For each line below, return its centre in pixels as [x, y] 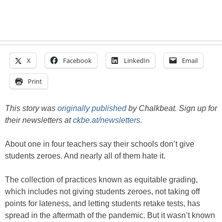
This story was [31, 109]
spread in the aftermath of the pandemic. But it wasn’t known [110, 216]
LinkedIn [137, 61]
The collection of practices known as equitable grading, [101, 180]
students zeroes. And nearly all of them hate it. [85, 156]
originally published [92, 109]
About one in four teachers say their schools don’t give [100, 144]
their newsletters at [39, 120]
